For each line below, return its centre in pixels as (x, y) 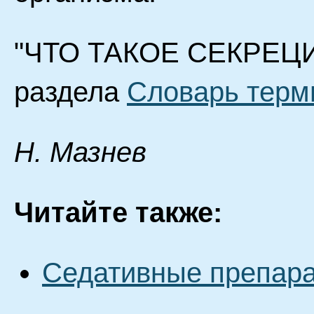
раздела (70, 92)
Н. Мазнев (80, 152)
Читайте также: (118, 212)
